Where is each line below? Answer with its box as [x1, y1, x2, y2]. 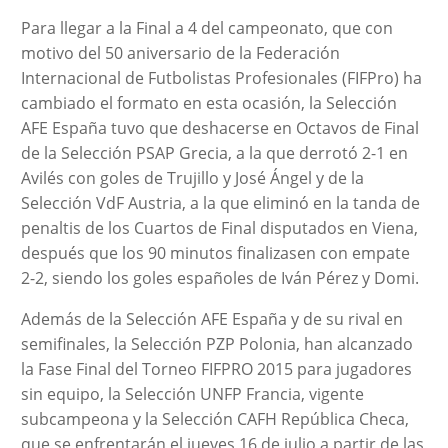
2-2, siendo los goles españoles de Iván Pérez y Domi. [20, 266, 419, 289]
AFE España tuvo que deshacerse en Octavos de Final [20, 116, 419, 139]
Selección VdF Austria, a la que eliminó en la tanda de [20, 191, 420, 214]
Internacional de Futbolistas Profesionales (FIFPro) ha [20, 66, 422, 89]
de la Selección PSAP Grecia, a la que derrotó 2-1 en [20, 141, 408, 164]
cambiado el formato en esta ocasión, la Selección [20, 91, 397, 114]
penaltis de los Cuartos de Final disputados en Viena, [20, 216, 418, 239]
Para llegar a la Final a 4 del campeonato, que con [20, 16, 393, 39]
